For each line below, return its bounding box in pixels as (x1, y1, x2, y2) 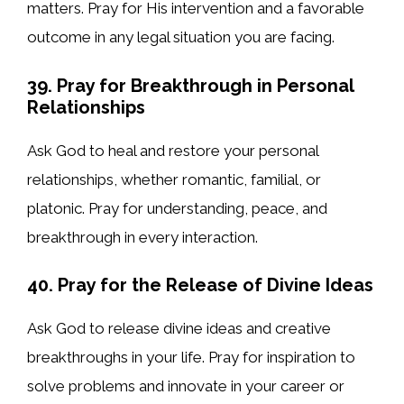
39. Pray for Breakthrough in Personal (27, 74, 353, 96)
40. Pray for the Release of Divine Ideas (27, 274, 373, 297)
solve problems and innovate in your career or (27, 377, 344, 396)
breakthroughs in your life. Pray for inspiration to (27, 348, 355, 367)
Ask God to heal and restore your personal (27, 141, 318, 160)
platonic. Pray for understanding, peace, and (27, 198, 327, 217)
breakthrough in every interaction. (27, 227, 258, 246)
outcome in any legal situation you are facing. (27, 28, 335, 47)
